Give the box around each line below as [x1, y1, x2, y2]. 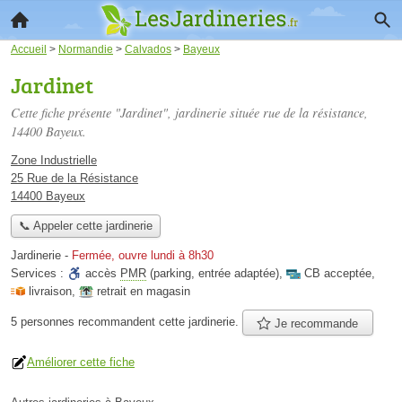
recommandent [78, 315, 155, 328]
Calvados [125, 43, 171, 55]
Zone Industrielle [11, 153, 97, 167]
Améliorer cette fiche [27, 354, 135, 369]
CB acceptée [304, 267, 371, 281]
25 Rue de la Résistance [11, 171, 138, 185]
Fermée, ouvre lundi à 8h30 [72, 249, 214, 263]
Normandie [58, 43, 113, 55]
